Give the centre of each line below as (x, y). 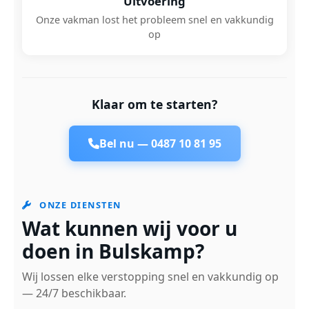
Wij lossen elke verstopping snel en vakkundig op (150, 277)
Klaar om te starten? (154, 104)
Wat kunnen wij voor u (130, 228)
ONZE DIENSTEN (79, 205)
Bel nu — (125, 143)
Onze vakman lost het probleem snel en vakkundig (154, 20)
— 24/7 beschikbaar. (74, 293)
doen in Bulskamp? (113, 251)
